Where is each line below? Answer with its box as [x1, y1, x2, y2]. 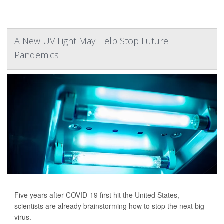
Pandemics [14, 49, 59, 61]
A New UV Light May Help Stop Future [14, 35, 168, 47]
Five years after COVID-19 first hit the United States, [14, 190, 179, 200]
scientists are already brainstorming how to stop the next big [14, 201, 204, 211]
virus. [14, 212, 31, 222]
